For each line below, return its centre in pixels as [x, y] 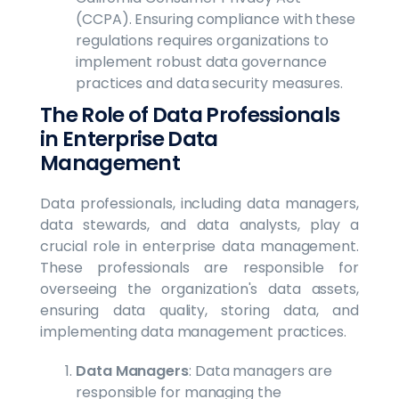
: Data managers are [260, 370]
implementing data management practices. [193, 331]
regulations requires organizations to [203, 40]
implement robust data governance [201, 61]
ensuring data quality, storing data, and [199, 310]
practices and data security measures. [210, 83]
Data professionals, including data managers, [199, 203]
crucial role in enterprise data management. [199, 246]
